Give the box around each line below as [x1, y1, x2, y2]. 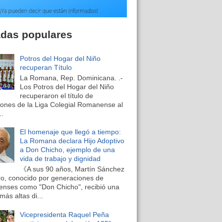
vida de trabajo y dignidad [19, 155, 101, 163]
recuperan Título [19, 63, 72, 71]
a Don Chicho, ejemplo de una [19, 146, 115, 154]
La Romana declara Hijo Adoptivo [19, 137, 124, 145]
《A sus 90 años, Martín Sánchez [19, 165, 124, 173]
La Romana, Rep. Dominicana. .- [19, 73, 123, 82]
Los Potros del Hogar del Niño [19, 82, 114, 91]
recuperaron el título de [19, 91, 93, 100]
